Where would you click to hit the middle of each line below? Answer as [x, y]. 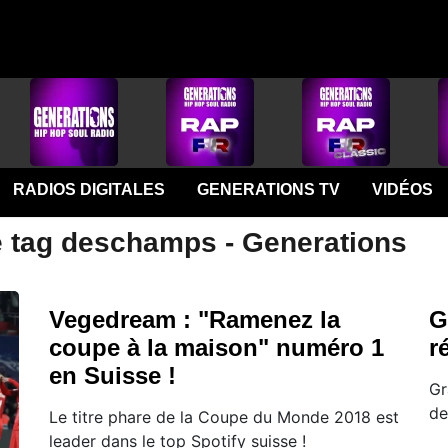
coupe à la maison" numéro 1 [216, 347]
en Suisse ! [112, 375]
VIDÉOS [402, 189]
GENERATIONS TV [268, 189]
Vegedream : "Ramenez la [194, 319]
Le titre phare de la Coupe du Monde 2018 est [224, 417]
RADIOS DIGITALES [88, 189]
